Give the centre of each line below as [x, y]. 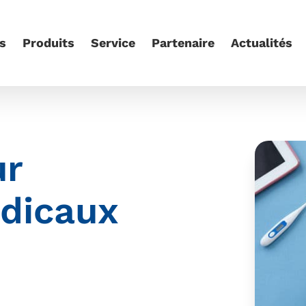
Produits [48, 43]
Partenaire [183, 43]
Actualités [262, 43]
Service [113, 43]
